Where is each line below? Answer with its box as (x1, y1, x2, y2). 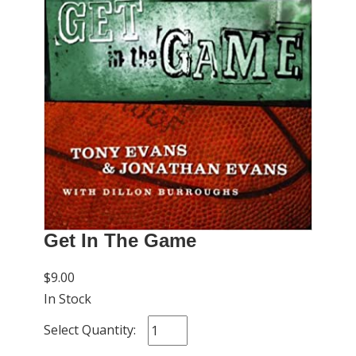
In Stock (44, 289, 91, 308)
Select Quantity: (44, 320, 136, 339)
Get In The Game (44, 229, 196, 251)
